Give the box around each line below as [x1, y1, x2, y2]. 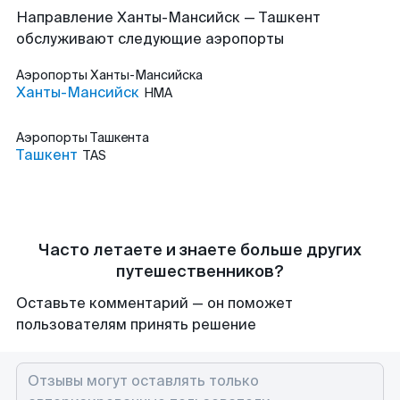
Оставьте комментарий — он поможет [16, 294, 293, 312]
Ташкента [90, 129, 149, 146]
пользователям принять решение [16, 315, 256, 334]
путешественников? [116, 261, 284, 282]
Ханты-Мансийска [90, 67, 203, 83]
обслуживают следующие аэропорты [16, 29, 284, 48]
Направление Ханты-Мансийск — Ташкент [16, 8, 321, 27]
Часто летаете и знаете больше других [38, 239, 362, 261]
